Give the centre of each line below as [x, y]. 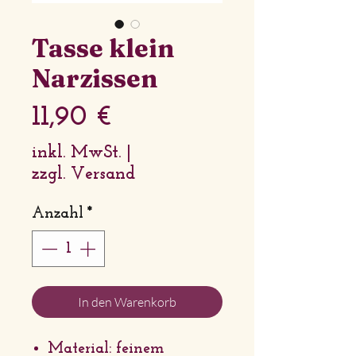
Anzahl [58, 214]
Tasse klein [103, 48]
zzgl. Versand [83, 174]
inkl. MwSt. [76, 153]
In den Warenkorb [127, 302]
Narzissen [95, 78]
